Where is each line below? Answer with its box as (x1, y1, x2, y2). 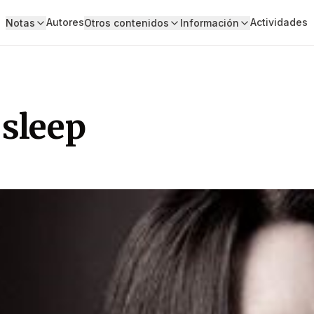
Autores (46, 16, 84, 28)
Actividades (250, 16, 308, 28)
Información (179, 17, 239, 29)
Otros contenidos (83, 17, 169, 29)
